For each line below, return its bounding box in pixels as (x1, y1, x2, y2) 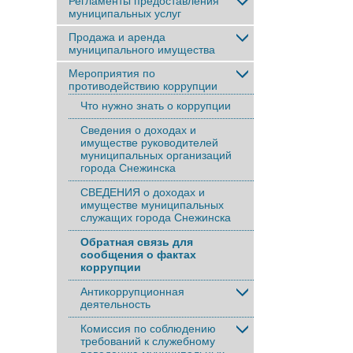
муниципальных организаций (80, 149, 232, 162)
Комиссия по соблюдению (80, 322, 216, 335)
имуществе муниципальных (80, 199, 224, 211)
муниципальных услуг (69, 7, 181, 20)
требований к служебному (80, 335, 215, 347)
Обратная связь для (80, 236, 193, 248)
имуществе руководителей (80, 136, 218, 149)
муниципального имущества (69, 43, 215, 56)
